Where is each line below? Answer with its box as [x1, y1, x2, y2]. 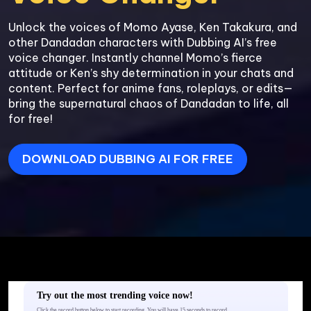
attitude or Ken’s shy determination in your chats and [8, 65, 294, 80]
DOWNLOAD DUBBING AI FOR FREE [22, 151, 234, 167]
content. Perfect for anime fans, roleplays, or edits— [8, 81, 293, 95]
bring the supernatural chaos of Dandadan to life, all [8, 96, 289, 110]
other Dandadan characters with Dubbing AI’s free [8, 35, 277, 49]
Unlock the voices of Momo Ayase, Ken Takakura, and [8, 19, 297, 34]
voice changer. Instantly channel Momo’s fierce [8, 50, 262, 65]
